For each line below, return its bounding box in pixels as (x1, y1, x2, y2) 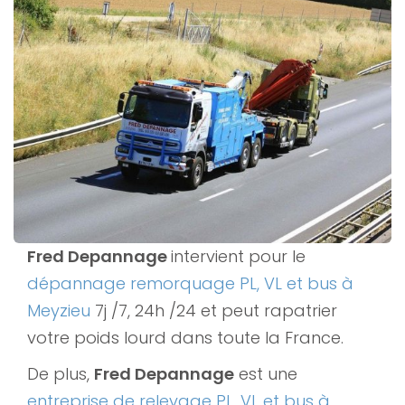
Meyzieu (27, 298, 95, 322)
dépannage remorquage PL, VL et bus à (27, 271, 353, 295)
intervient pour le (171, 244, 306, 268)
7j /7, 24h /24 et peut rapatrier (95, 298, 337, 322)
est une (234, 362, 297, 385)
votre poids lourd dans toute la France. (27, 325, 348, 349)
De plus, (27, 362, 94, 385)
